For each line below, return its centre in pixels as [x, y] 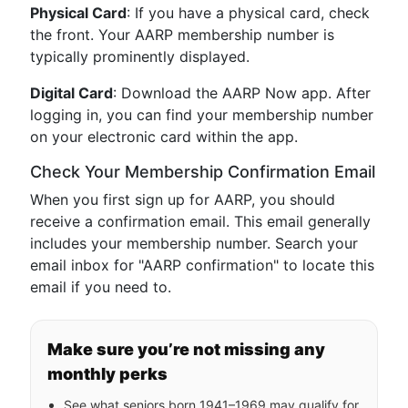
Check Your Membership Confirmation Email [203, 172]
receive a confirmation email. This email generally [200, 221]
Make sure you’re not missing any [186, 349]
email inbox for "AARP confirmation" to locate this [202, 265]
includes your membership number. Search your [194, 243]
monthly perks [107, 374]
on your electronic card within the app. [164, 137]
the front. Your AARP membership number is [182, 35]
